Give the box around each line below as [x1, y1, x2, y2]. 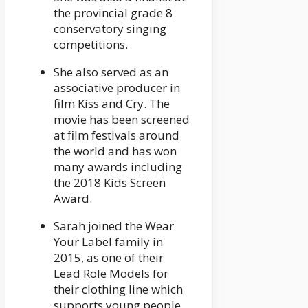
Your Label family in [54, 233, 163, 250]
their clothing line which [54, 280, 183, 297]
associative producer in [54, 79, 180, 96]
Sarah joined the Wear [54, 217, 174, 234]
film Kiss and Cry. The [54, 95, 170, 111]
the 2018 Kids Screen [54, 174, 166, 190]
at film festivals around [54, 126, 179, 143]
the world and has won [54, 142, 177, 159]
